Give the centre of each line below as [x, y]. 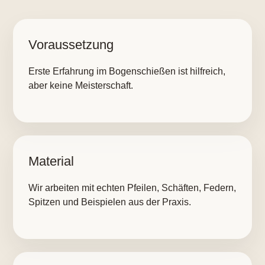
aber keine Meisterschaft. [81, 85]
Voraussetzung [71, 45]
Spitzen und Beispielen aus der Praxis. [110, 202]
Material [51, 161]
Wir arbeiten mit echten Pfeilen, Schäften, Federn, [132, 188]
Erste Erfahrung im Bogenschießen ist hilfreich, [127, 71]
